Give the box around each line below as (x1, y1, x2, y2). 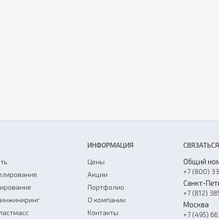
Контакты (88, 208, 118, 217)
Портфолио (88, 183, 124, 192)
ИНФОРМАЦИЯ (88, 141, 133, 150)
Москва (183, 200, 209, 209)
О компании (88, 196, 126, 204)
